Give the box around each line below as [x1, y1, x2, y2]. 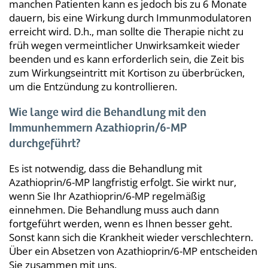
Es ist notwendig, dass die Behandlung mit [9, 161, 202, 175]
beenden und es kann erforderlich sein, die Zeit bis [9, 51, 244, 66]
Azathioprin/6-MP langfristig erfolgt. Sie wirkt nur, [9, 175, 236, 189]
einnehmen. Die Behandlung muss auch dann [9, 202, 219, 217]
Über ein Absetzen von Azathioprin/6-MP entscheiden [9, 243, 257, 258]
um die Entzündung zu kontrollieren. [9, 79, 177, 93]
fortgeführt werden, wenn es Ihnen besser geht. [9, 216, 232, 230]
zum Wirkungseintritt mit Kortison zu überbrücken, [9, 65, 245, 80]
